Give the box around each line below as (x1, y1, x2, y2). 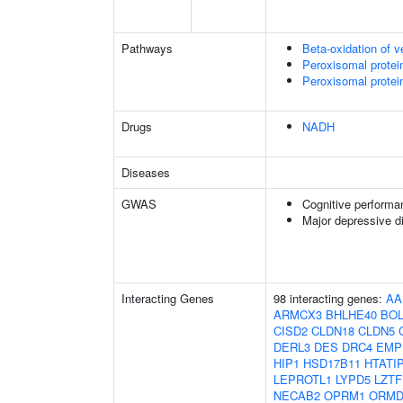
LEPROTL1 (273, 371, 332, 388)
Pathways (121, 40, 173, 57)
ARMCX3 (273, 306, 322, 323)
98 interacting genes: (273, 290, 386, 307)
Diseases (121, 164, 170, 181)
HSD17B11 (303, 354, 361, 372)
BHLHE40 (326, 306, 377, 323)
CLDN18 (311, 322, 354, 339)
